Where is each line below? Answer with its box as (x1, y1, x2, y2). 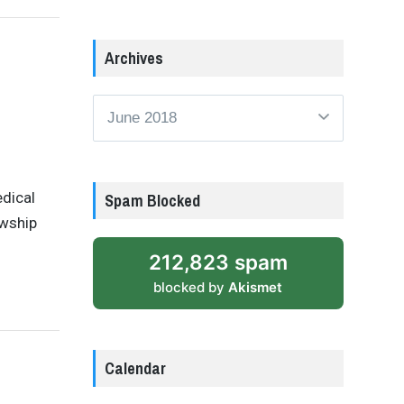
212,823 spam (148, 249, 288, 274)
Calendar (104, 356, 166, 380)
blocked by (153, 278, 229, 296)
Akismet (228, 278, 283, 296)
